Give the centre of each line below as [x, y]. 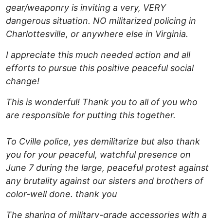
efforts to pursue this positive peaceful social [100, 68]
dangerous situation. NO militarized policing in [101, 21]
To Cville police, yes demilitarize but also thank [103, 142]
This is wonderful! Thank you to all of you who [102, 102]
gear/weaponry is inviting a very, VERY [86, 8]
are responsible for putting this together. [91, 115]
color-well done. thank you [61, 194]
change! [23, 81]
